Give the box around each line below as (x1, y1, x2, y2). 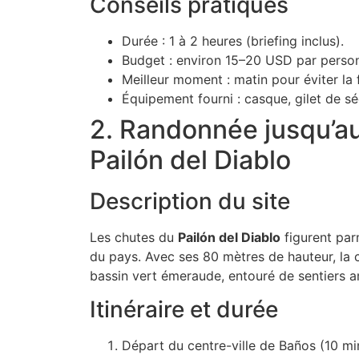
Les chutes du (90, 228, 178, 245)
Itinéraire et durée (90, 296, 278, 324)
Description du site (90, 187, 290, 215)
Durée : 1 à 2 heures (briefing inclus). (122, 32, 344, 49)
